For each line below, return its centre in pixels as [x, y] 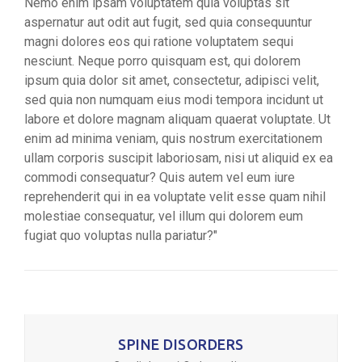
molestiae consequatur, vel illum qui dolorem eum [164, 216]
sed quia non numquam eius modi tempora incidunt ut [174, 100]
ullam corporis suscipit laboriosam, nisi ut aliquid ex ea [179, 158]
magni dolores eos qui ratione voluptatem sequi [159, 42]
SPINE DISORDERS [181, 344]
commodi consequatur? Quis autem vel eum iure [160, 177]
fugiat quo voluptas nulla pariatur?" [121, 236]
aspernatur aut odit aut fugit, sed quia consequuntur [168, 22]
